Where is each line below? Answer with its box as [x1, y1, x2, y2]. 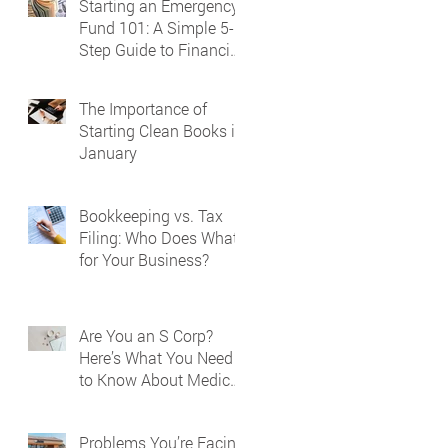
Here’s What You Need [79, 347, 233, 368]
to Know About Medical [79, 369, 243, 390]
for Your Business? [79, 249, 209, 270]
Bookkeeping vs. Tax [79, 205, 223, 226]
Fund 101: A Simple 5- [79, 17, 234, 38]
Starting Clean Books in [79, 120, 244, 141]
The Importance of [79, 98, 207, 119]
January [79, 142, 137, 163]
